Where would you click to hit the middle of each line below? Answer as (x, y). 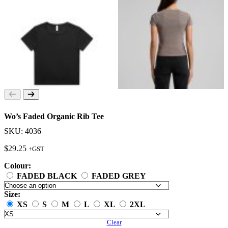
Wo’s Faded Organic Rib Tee (54, 116)
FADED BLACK (47, 176)
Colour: (18, 165)
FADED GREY (119, 176)
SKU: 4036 (23, 131)
